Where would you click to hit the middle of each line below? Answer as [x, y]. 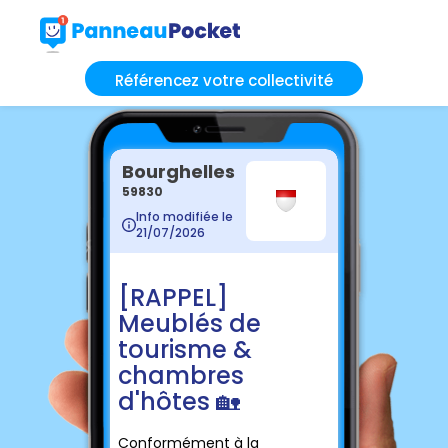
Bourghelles [178, 171]
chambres [181, 375]
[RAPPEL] [173, 297]
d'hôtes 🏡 [179, 401]
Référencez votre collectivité [224, 80]
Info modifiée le [184, 216]
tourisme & [185, 349]
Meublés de [189, 323]
